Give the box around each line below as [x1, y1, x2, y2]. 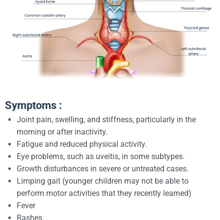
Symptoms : [5, 99, 62, 111]
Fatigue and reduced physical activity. [17, 139, 147, 149]
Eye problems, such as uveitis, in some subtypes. [17, 151, 185, 161]
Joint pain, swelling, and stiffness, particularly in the [17, 114, 196, 124]
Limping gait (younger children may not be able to [17, 176, 189, 186]
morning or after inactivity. [17, 127, 108, 137]
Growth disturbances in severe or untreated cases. [17, 164, 189, 173]
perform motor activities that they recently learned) [17, 188, 192, 198]
